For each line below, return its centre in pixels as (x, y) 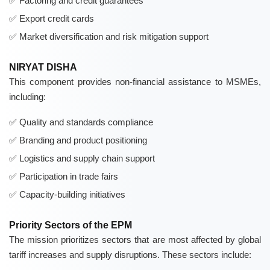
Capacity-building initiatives (72, 195)
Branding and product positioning (83, 140)
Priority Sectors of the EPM (71, 225)
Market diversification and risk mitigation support (114, 37)
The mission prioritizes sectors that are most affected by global (135, 240)
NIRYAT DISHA (43, 67)
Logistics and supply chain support (87, 159)
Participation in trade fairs (69, 177)
